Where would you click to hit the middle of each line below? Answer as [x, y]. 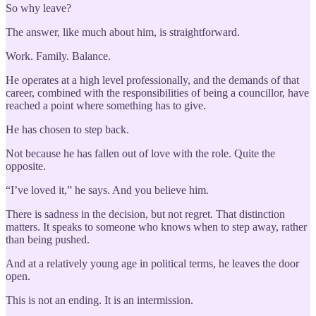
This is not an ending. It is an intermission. [99, 300]
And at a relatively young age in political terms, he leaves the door [152, 263]
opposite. [26, 166]
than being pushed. [48, 239]
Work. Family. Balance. [58, 56]
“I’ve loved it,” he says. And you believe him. [107, 190]
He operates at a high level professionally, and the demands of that [152, 80]
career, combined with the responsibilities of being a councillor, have [157, 92]
